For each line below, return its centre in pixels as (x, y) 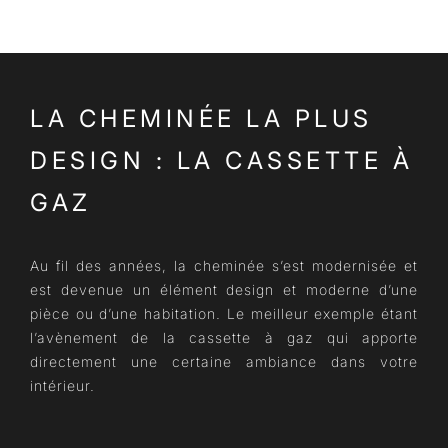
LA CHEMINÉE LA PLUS (201, 118)
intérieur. (62, 385)
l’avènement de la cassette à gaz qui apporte (224, 337)
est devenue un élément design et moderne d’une (224, 289)
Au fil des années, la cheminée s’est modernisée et (224, 265)
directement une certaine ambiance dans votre (224, 361)
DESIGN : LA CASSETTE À (221, 160)
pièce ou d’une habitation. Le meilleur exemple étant (224, 313)
